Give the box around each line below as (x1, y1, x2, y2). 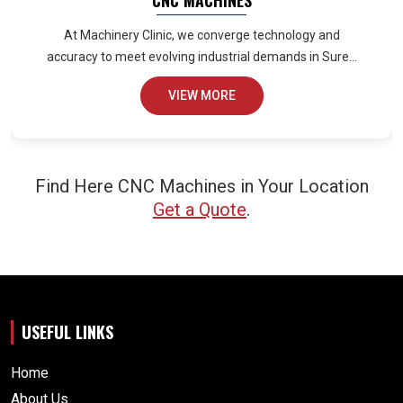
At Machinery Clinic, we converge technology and (63, 28, 340, 43)
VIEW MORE (167, 88, 236, 103)
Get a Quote (153, 199, 246, 221)
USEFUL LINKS (22, 320, 113, 345)
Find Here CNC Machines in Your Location (34, 175, 369, 198)
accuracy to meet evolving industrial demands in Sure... (46, 49, 357, 65)
